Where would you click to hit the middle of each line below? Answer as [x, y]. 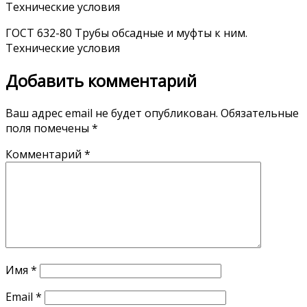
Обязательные [260, 113]
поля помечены [49, 128]
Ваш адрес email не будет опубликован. [112, 113]
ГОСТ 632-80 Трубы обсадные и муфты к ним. [126, 33]
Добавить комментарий [101, 80]
